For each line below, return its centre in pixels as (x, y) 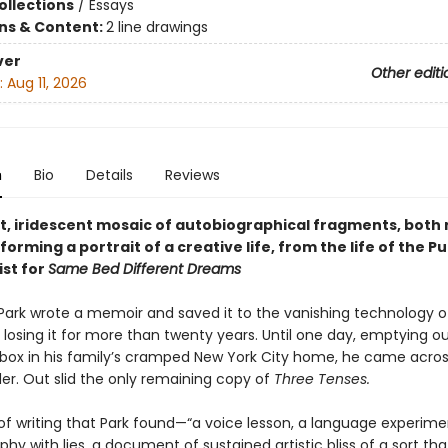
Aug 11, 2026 (46, 83)
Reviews (192, 174)
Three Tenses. (321, 378)
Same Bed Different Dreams (144, 268)
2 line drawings (156, 26)
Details (109, 174)
